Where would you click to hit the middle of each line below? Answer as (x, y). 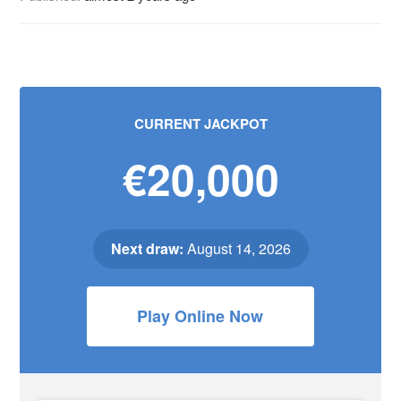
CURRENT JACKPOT (200, 124)
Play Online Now (200, 316)
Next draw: (147, 248)
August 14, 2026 (237, 248)
